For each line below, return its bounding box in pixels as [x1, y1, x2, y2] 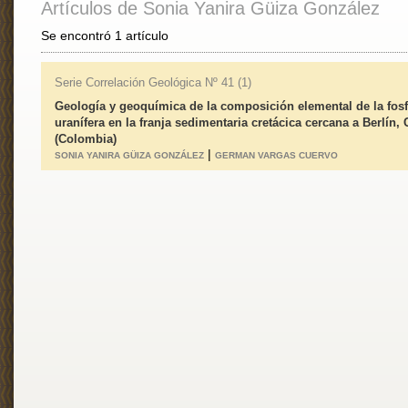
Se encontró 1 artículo [41, 28, 168, 43]
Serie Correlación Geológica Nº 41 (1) [55, 76, 251, 89]
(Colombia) [55, 132, 117, 146]
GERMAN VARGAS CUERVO [215, 150, 338, 160]
